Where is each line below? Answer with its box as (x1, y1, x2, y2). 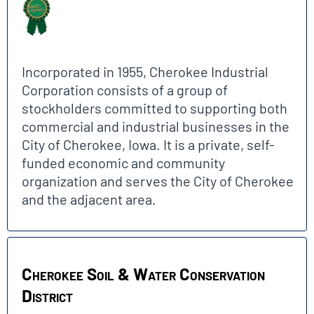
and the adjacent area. (22, 191, 156, 207)
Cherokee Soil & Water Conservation (22, 264, 265, 284)
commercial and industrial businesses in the (22, 118, 289, 135)
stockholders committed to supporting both (22, 100, 287, 116)
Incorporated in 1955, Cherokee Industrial (22, 63, 268, 80)
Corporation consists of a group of (22, 81, 228, 98)
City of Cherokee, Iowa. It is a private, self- (22, 136, 275, 153)
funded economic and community (22, 154, 225, 171)
